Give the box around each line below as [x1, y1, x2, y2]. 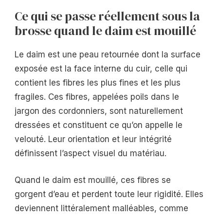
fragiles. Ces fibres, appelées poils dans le [15, 92, 179, 102]
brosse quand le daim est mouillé [15, 22, 196, 39]
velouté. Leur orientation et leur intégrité [15, 134, 172, 145]
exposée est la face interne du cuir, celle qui [15, 64, 187, 74]
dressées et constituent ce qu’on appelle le [15, 120, 182, 130]
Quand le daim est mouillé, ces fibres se [15, 175, 171, 185]
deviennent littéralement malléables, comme [15, 203, 188, 213]
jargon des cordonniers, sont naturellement [15, 106, 183, 116]
